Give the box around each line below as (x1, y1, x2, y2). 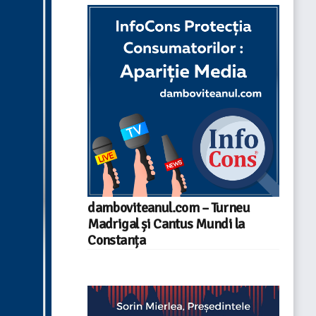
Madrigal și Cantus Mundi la (87, 215, 245, 233)
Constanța (87, 231, 145, 249)
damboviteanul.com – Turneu (87, 199, 250, 217)
